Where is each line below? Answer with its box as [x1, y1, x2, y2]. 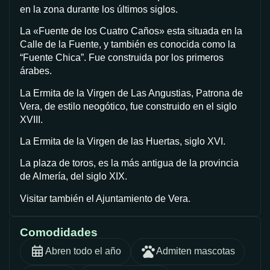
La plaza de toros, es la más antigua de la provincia [20, 158, 239, 169]
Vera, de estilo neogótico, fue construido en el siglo [20, 101, 237, 111]
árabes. [20, 66, 52, 77]
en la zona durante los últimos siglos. [20, 4, 178, 14]
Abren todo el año [45, 246, 121, 257]
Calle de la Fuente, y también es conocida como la [20, 39, 236, 50]
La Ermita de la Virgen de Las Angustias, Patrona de [20, 87, 243, 98]
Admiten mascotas [156, 246, 235, 257]
